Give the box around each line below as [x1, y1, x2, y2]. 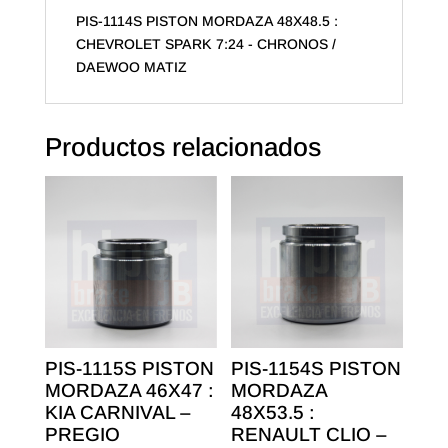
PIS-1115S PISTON [44, 357, 214, 379]
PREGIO [44, 423, 120, 445]
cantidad [43, 70, 92, 85]
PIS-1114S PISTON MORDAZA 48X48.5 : [75, 13, 338, 30]
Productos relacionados [44, 132, 321, 163]
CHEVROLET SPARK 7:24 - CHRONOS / [75, 36, 336, 53]
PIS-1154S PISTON [231, 357, 402, 379]
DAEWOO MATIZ [75, 59, 187, 76]
